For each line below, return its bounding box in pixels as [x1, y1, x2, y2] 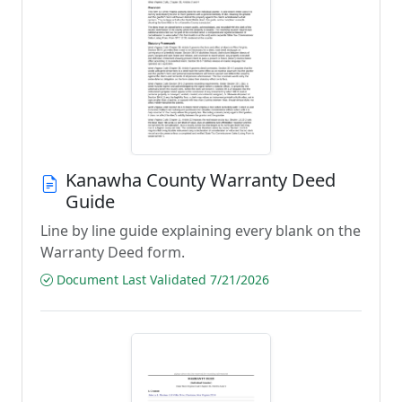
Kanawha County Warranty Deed [66, 168, 336, 192]
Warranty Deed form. [40, 242, 185, 262]
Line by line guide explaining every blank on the [40, 221, 361, 240]
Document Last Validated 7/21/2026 [53, 271, 269, 288]
